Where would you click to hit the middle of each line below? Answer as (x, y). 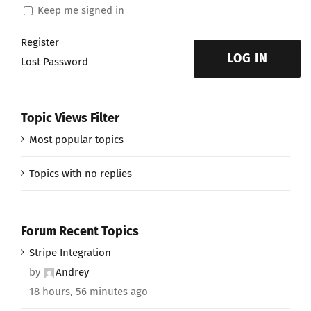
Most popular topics (76, 139)
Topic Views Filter (70, 118)
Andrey (72, 272)
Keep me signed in (81, 10)
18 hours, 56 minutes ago (89, 291)
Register (40, 43)
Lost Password (54, 62)
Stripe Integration (70, 252)
